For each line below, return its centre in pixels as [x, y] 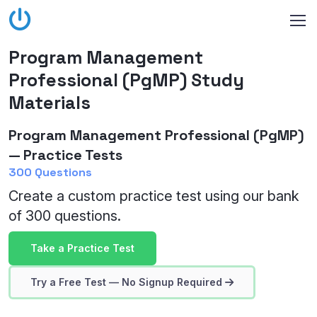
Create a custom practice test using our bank [154, 196]
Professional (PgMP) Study [126, 80]
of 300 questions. [65, 216]
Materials [50, 103]
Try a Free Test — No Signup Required [126, 282]
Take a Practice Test [82, 248]
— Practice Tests [65, 155]
